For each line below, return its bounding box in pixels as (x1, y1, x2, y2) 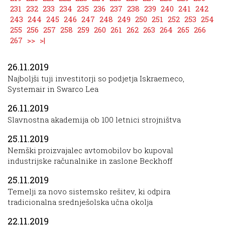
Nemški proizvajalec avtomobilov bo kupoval (8, 145, 173, 155)
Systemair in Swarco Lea (8, 83, 98, 94)
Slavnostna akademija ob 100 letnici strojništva (8, 114, 181, 125)
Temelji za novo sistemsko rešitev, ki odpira (8, 186, 170, 196)
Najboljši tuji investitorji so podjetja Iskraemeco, (8, 73, 184, 83)
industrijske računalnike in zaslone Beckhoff (8, 155, 172, 166)
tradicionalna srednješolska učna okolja (8, 196, 153, 207)
